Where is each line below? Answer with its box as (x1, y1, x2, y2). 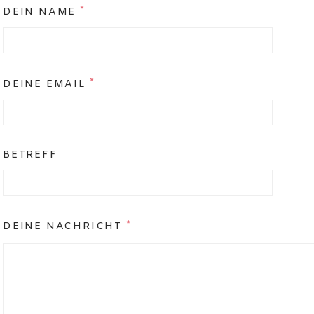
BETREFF (3, 149, 57, 162)
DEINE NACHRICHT (3, 220, 126, 233)
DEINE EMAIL (3, 78, 90, 91)
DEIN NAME (3, 6, 80, 19)
